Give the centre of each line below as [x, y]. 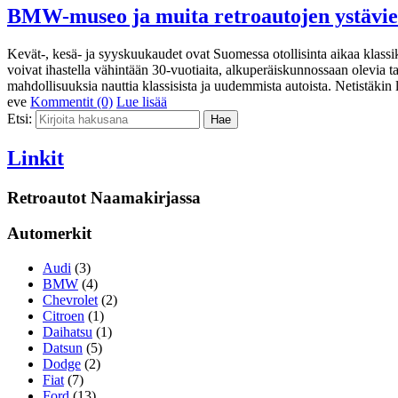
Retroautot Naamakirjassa [104, 197]
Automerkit [49, 234]
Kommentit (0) [72, 101]
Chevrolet [70, 299]
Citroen [64, 315]
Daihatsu [68, 331]
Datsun [63, 347]
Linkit [36, 158]
